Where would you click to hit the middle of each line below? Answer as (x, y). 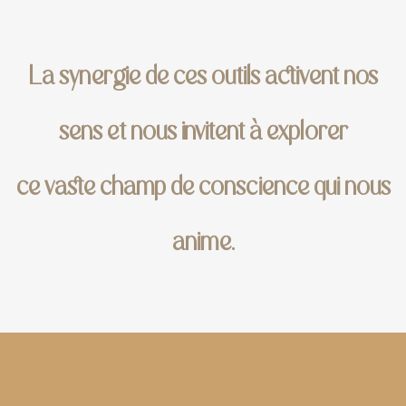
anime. (203, 241)
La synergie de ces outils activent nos (203, 75)
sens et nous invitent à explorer (203, 130)
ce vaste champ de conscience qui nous (203, 185)
